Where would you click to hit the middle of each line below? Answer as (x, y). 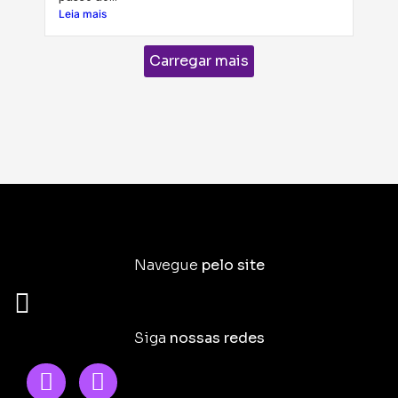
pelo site (233, 265)
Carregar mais (199, 60)
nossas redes (217, 338)
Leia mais (83, 13)
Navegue (167, 265)
